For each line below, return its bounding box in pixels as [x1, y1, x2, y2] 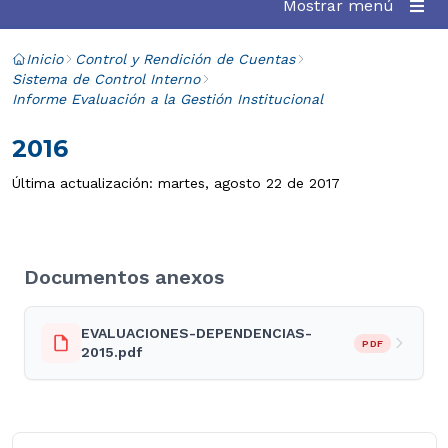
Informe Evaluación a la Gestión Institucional [12, 91, 323, 107]
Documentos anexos [24, 265, 224, 289]
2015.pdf [81, 344, 142, 360]
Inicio [26, 51, 63, 67]
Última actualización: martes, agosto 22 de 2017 [12, 175, 340, 191]
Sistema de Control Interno [12, 71, 200, 87]
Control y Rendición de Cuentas [75, 51, 295, 67]
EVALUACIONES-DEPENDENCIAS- [81, 325, 312, 341]
